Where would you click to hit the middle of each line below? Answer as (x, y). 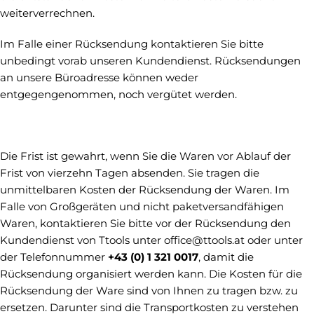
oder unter (274, 240)
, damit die (226, 257)
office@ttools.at (204, 240)
